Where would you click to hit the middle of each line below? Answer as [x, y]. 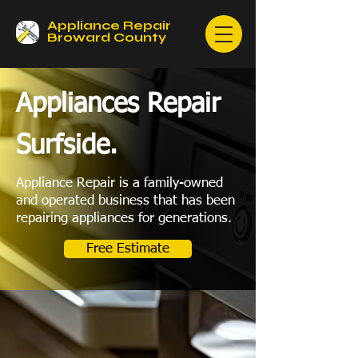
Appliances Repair [118, 104]
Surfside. [67, 146]
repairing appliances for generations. [124, 219]
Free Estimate [128, 249]
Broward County [107, 37]
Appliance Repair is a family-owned [119, 183]
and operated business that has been [125, 201]
